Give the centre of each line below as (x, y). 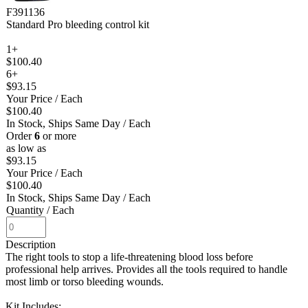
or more (58, 135)
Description (31, 244)
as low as (26, 148)
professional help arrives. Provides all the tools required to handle (146, 269)
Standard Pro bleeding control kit (78, 24)
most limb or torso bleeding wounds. (85, 281)
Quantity (25, 210)
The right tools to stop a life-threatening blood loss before (129, 256)
